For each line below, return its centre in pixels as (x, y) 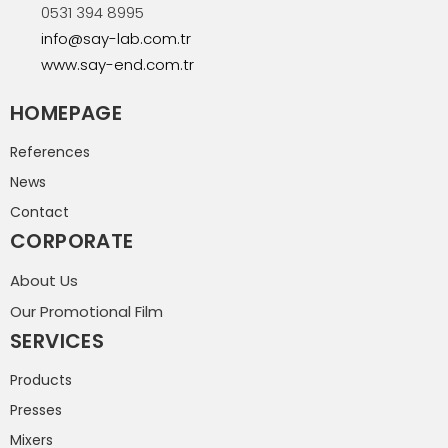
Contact (39, 211)
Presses (36, 409)
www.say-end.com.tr (117, 64)
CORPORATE (72, 240)
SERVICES (57, 340)
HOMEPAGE (66, 112)
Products (41, 379)
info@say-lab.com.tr (115, 38)
